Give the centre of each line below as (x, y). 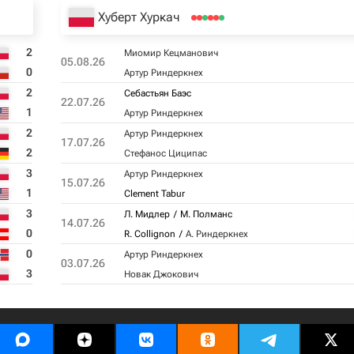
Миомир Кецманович (171, 53)
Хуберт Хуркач (138, 17)
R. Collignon (149, 234)
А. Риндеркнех (217, 234)
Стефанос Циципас (165, 153)
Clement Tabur (154, 194)
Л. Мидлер (147, 214)
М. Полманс (206, 214)
